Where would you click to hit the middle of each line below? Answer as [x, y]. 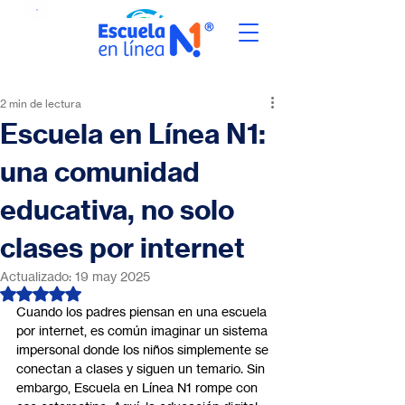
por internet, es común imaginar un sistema [144, 330]
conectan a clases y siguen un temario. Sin [142, 368]
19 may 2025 [113, 276]
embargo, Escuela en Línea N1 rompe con [139, 387]
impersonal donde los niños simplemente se [144, 349]
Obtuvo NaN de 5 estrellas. [118, 292]
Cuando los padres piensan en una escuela [143, 311]
